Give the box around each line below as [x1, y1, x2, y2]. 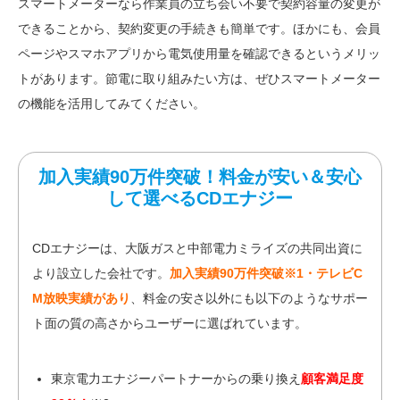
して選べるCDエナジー [107, 187, 293, 208]
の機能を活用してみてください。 [18, 96, 205, 111]
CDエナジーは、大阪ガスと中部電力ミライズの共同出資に [32, 240, 362, 255]
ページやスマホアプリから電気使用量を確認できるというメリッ [18, 46, 380, 61]
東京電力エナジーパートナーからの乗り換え [51, 371, 301, 386]
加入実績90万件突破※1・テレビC [170, 265, 362, 280]
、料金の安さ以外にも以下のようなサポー [130, 290, 368, 305]
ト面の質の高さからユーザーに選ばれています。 [32, 315, 307, 330]
